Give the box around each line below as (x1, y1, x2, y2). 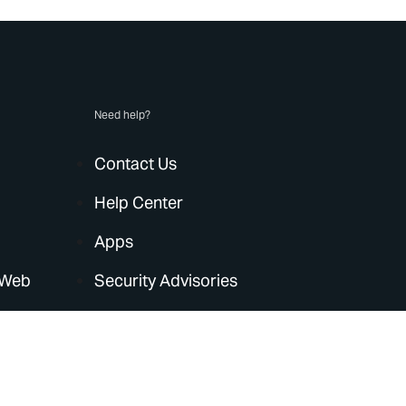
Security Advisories (94, 270, 238, 291)
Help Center (94, 192, 184, 213)
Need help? (94, 108, 151, 121)
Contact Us (94, 153, 178, 174)
